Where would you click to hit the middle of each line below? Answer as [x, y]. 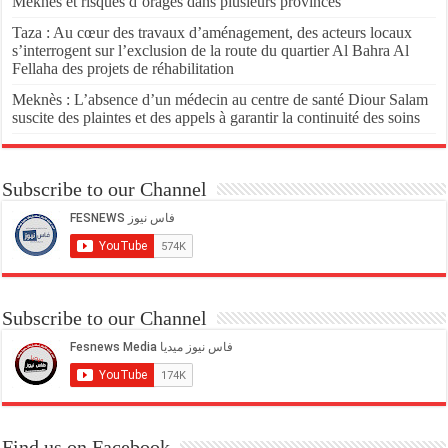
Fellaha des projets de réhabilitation [123, 68]
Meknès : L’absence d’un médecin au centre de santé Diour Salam [220, 99]
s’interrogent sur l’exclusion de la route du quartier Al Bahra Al [211, 50]
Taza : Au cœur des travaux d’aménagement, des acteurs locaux [212, 32]
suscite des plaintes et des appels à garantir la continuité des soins [216, 117]
